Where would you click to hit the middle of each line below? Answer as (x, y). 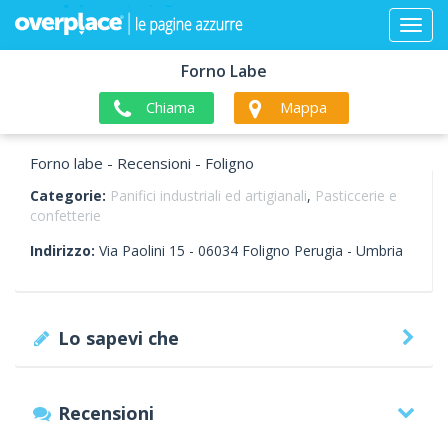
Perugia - (323, 250)
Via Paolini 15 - (148, 250)
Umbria (379, 250)
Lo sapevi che (119, 338)
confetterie (65, 215)
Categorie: (70, 195)
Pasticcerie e (356, 195)
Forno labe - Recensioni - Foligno (142, 163)
